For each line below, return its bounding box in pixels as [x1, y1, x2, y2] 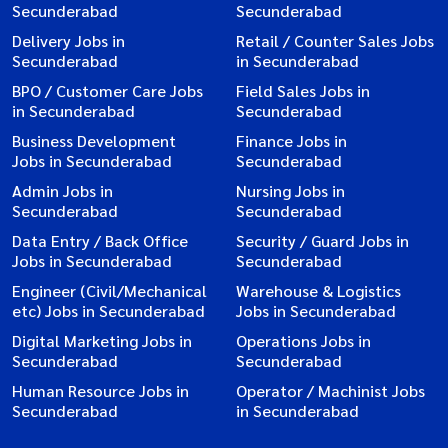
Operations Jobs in [236, 330, 371, 352]
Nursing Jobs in [236, 180, 345, 202]
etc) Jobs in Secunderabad [12, 300, 205, 322]
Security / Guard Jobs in [236, 230, 409, 252]
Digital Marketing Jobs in [12, 330, 192, 352]
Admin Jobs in [12, 180, 113, 202]
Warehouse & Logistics [236, 280, 401, 302]
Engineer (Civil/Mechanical [12, 280, 207, 302]
